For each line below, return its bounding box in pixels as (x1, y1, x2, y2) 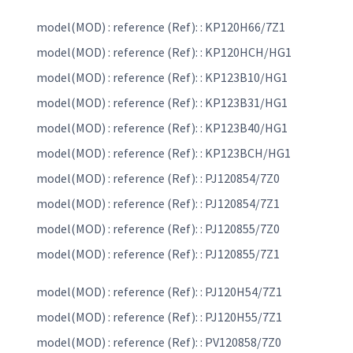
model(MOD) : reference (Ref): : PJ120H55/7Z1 (36, 309, 282, 325)
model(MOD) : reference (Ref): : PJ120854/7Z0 (36, 170, 280, 187)
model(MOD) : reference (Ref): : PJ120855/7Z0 (36, 221, 280, 237)
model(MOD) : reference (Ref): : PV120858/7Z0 (36, 334, 281, 351)
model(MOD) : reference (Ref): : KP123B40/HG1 (36, 120, 288, 136)
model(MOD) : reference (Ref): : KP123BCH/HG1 (36, 145, 291, 162)
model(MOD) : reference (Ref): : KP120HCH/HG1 (36, 44, 292, 61)
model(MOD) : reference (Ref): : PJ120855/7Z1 (36, 246, 280, 262)
